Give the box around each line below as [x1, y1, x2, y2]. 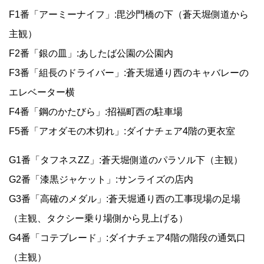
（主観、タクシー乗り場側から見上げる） [9, 213, 188, 224]
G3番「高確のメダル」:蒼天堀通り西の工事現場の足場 [9, 194, 240, 204]
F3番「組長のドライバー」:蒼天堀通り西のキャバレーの [9, 68, 249, 78]
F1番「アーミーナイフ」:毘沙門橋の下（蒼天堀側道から [9, 9, 249, 20]
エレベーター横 [9, 87, 75, 98]
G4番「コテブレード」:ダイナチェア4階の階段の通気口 [9, 233, 246, 243]
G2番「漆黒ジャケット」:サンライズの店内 [9, 174, 193, 185]
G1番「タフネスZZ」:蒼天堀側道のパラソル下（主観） [9, 155, 243, 166]
